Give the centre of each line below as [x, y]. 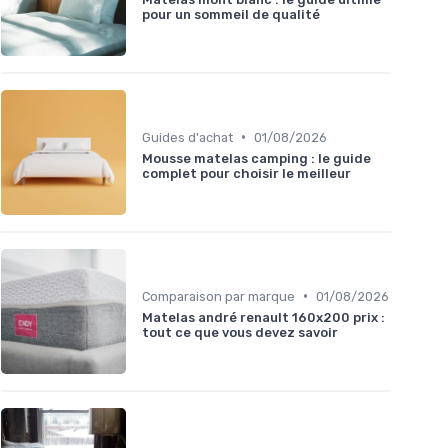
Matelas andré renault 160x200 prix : [263, 317]
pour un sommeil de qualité [231, 14]
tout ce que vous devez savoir [240, 332]
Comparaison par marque [218, 296]
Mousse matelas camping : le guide [256, 158]
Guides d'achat [187, 137]
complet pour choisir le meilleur [246, 173]
